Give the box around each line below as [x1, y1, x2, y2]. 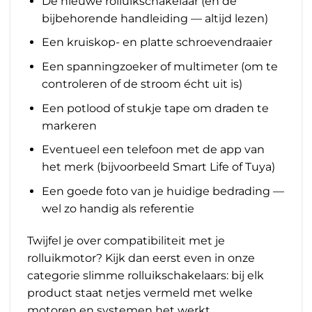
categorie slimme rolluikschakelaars [27, 268, 226, 282]
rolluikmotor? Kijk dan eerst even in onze [27, 251, 255, 265]
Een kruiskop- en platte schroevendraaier [41, 36, 272, 49]
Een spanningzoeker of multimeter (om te [41, 59, 278, 73]
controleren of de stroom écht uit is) [41, 77, 242, 91]
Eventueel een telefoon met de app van [41, 143, 265, 157]
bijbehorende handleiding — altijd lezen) [41, 11, 268, 25]
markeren [41, 118, 97, 132]
